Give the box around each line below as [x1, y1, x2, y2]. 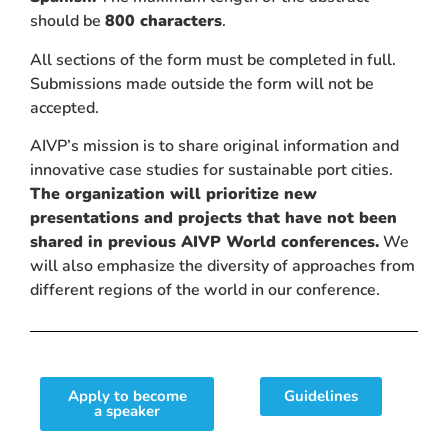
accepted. [30, 96, 99, 119]
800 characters [105, 10, 222, 33]
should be [30, 10, 105, 33]
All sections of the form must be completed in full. [30, 48, 396, 71]
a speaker [94, 401, 160, 422]
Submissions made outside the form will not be [30, 72, 374, 95]
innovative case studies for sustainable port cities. [30, 158, 393, 181]
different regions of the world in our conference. [30, 278, 380, 301]
